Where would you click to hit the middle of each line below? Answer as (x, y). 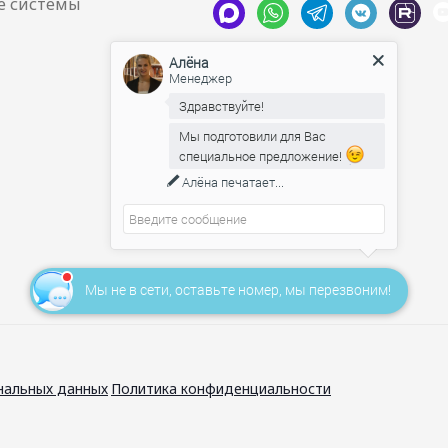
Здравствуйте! (221, 106)
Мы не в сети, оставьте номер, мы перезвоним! (237, 289)
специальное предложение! (261, 156)
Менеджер (200, 78)
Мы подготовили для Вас (252, 136)
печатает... (250, 182)
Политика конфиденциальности (221, 388)
